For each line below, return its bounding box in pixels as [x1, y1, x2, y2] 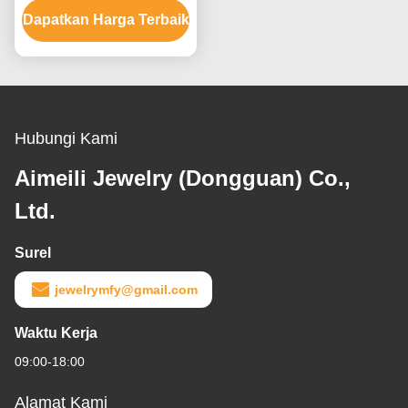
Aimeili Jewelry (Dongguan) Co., [15, 166, 351, 191]
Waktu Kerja [15, 325, 97, 342]
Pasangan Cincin [49, 12, 162, 28]
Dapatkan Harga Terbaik [22, 12, 189, 28]
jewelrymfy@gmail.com [55, 282, 198, 298]
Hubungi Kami [15, 129, 117, 148]
